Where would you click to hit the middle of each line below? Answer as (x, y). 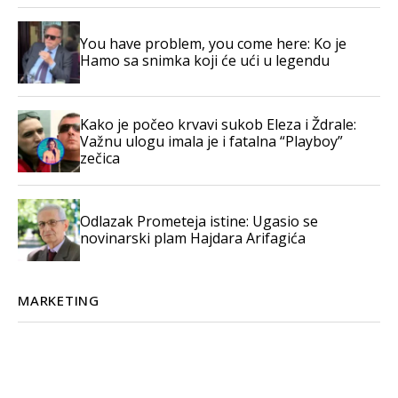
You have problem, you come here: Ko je (213, 44)
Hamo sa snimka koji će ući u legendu (205, 60)
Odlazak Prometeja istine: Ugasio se (199, 221)
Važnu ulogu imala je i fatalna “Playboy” (211, 141)
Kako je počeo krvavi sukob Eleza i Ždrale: (218, 124)
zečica (100, 158)
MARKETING (59, 300)
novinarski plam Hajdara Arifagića (193, 238)
